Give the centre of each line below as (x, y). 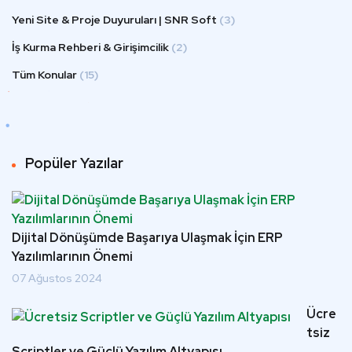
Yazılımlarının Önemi (72, 257)
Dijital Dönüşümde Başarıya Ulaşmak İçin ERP (147, 238)
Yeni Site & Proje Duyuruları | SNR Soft (114, 20)
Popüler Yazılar (74, 163)
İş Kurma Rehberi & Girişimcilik (90, 47)
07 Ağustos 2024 (57, 278)
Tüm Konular (44, 75)
